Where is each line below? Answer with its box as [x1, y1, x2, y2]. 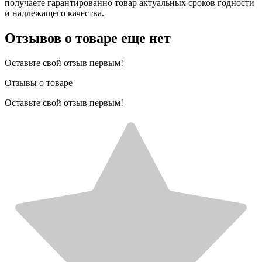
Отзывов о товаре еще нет [5, 30, 171, 46]
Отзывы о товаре [5, 77, 73, 88]
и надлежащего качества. [5, 8, 104, 18]
